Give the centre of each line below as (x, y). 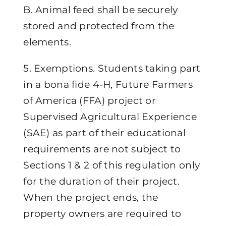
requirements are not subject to (102, 149)
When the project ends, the (91, 197)
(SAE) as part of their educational (104, 133)
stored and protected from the (99, 26)
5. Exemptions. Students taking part (112, 68)
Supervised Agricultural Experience (110, 117)
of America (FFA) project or (90, 100)
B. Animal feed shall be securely (101, 10)
